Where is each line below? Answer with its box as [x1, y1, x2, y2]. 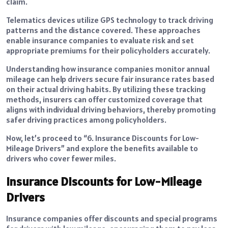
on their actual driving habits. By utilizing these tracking [6, 83, 206, 94]
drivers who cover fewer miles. [6, 153, 116, 163]
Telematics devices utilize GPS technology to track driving [6, 14, 213, 25]
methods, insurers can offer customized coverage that [6, 94, 203, 104]
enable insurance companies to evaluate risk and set [6, 35, 194, 45]
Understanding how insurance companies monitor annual [6, 63, 210, 74]
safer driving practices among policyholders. [6, 114, 166, 125]
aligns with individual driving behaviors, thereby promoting [6, 104, 216, 115]
